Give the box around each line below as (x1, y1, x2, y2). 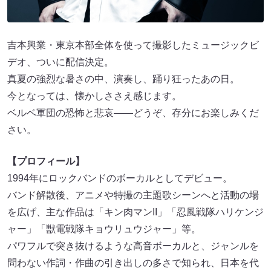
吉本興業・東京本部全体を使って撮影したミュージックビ (7, 40, 259, 51)
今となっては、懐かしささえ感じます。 (7, 91, 181, 102)
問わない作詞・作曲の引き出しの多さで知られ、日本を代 (7, 258, 259, 269)
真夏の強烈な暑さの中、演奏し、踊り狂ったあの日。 (7, 74, 240, 85)
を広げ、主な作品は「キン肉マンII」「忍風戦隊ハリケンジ (7, 207, 264, 218)
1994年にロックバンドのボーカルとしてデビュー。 (7, 173, 232, 184)
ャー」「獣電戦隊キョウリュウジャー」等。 (7, 224, 201, 235)
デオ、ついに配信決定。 (7, 57, 114, 68)
